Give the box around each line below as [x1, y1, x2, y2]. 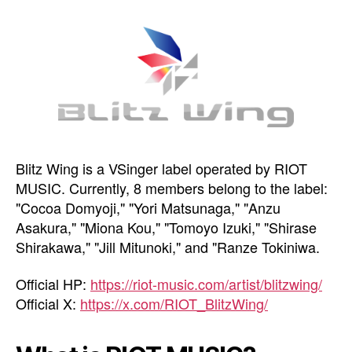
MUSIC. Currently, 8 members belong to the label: [16, 177, 328, 198]
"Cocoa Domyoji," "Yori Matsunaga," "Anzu [16, 196, 280, 218]
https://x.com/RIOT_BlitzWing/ [80, 293, 268, 314]
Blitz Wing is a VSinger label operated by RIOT [16, 157, 307, 178]
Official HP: [16, 273, 90, 295]
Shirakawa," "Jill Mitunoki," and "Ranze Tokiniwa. [16, 236, 320, 257]
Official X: [16, 293, 80, 314]
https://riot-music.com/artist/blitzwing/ [90, 273, 322, 295]
